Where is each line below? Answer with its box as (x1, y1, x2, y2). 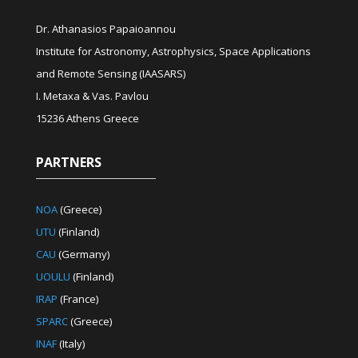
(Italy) (56, 336, 85, 351)
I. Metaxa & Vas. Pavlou (35, 88, 149, 103)
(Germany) (55, 246, 109, 261)
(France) (57, 291, 98, 306)
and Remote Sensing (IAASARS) (35, 66, 185, 81)
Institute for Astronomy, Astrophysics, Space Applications (35, 43, 311, 58)
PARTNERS (35, 153, 101, 171)
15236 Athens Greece (35, 110, 139, 125)
